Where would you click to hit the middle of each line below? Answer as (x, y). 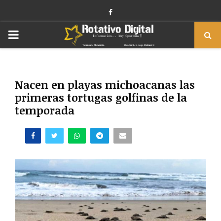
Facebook (127, 12)
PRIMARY (34, 34)
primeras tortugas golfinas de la (101, 97)
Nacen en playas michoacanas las (105, 84)
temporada (45, 110)
